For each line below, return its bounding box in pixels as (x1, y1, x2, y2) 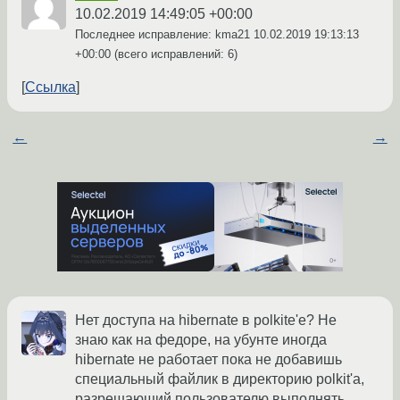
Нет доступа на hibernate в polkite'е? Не (75, 312, 337, 329)
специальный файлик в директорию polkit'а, (75, 371, 364, 387)
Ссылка (25, 79, 76, 96)
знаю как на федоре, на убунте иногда (75, 332, 327, 348)
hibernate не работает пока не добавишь (75, 352, 342, 368)
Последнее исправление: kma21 (75, 28, 254, 42)
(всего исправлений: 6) (111, 47, 237, 62)
